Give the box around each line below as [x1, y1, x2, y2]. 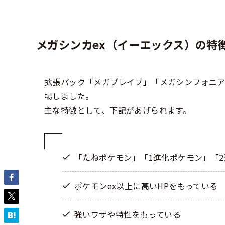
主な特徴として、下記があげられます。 [44, 103, 191, 116]
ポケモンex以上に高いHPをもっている [74, 179, 218, 192]
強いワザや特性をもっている [74, 208, 181, 220]
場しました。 [44, 89, 94, 102]
